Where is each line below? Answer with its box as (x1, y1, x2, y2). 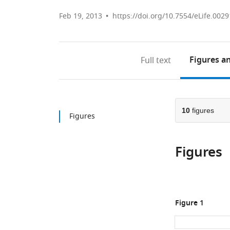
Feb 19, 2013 (59, 11, 102, 22)
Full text (141, 54, 171, 67)
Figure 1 (175, 198, 204, 209)
